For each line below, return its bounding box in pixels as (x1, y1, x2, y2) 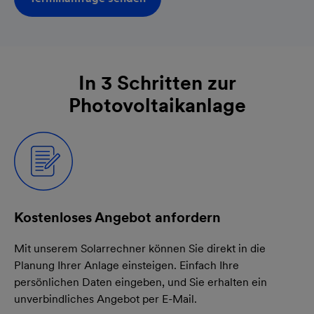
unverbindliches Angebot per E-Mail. (14, 292, 197, 306)
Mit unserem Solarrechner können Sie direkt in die (14, 241, 266, 255)
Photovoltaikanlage (68, 93, 246, 117)
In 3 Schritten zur (78, 70, 236, 95)
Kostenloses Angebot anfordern (14, 208, 221, 226)
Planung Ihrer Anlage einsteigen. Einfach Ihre (14, 258, 239, 272)
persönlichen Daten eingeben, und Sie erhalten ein (14, 275, 267, 289)
